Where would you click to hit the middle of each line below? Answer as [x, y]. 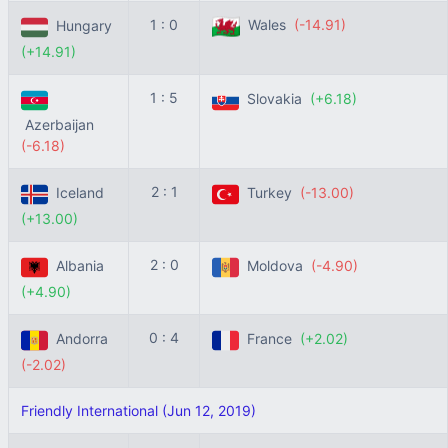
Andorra [80, 339]
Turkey [269, 193]
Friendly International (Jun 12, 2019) [138, 410]
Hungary [82, 26]
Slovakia [274, 99]
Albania [78, 266]
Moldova [275, 266]
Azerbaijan [59, 124]
